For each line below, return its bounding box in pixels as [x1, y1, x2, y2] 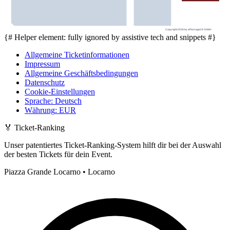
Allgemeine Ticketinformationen [25, 50, 129, 59]
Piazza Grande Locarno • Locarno [4, 167, 115, 176]
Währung [25, 105, 55, 114]
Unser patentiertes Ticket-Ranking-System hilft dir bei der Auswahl [4, 140, 221, 149]
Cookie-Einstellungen [25, 87, 95, 96]
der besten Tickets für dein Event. [4, 149, 112, 159]
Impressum [25, 59, 60, 68]
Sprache [25, 96, 51, 105]
